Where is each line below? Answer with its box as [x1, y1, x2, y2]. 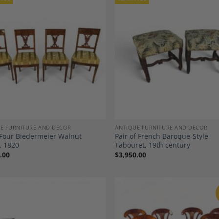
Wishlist [77, 56, 98, 64]
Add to [79, 49, 97, 57]
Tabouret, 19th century [115, 140, 191, 150]
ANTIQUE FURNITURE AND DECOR [115, 124, 208, 131]
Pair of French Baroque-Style [115, 131, 209, 141]
